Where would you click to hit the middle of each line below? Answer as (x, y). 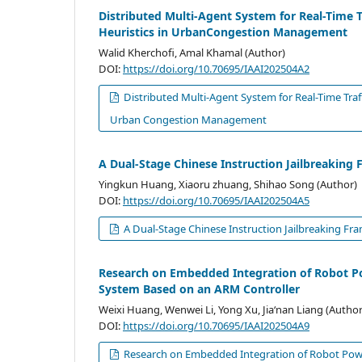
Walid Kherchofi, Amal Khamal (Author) (192, 52)
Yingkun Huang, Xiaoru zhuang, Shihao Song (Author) (228, 184)
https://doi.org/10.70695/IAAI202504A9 (216, 325)
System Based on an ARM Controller (199, 288)
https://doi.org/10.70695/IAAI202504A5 (216, 200)
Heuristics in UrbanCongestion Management (223, 32)
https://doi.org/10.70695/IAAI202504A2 (216, 68)
